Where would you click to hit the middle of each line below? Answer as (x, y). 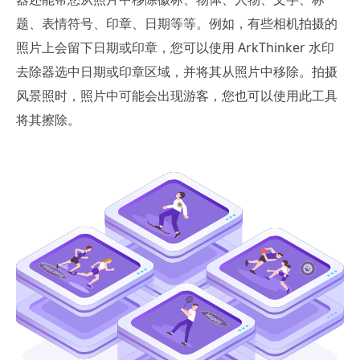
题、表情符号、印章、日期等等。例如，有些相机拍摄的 (177, 24)
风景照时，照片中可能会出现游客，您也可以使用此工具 (177, 96)
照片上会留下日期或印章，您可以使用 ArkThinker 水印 (175, 48)
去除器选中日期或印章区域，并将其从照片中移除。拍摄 (177, 72)
